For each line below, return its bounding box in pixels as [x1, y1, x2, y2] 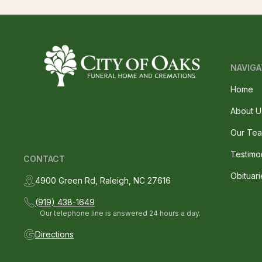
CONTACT [23, 154, 65, 164]
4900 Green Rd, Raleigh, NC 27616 [35, 175, 171, 185]
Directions [35, 229, 74, 239]
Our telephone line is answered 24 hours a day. [40, 209, 201, 218]
